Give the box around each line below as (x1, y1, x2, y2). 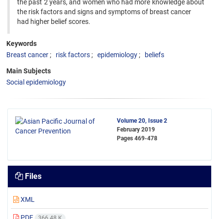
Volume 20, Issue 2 (117, 117, 167, 124)
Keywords (6, 40, 37, 47)
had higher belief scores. (17, 18, 90, 25)
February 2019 (117, 126, 155, 133)
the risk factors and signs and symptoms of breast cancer (17, 8, 191, 16)
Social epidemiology (6, 78, 66, 86)
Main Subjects (6, 67, 51, 75)
